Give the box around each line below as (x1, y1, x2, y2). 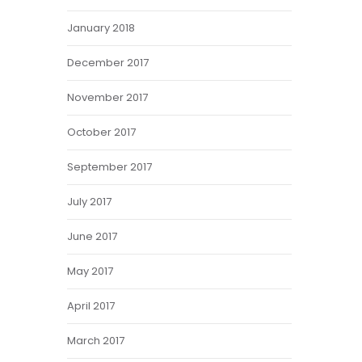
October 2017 (67, 124, 137, 140)
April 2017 (67, 298, 116, 314)
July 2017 (67, 194, 112, 209)
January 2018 (67, 20, 136, 36)
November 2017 (67, 90, 149, 105)
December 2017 (67, 55, 149, 70)
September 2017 (67, 159, 153, 175)
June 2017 (67, 229, 118, 244)
